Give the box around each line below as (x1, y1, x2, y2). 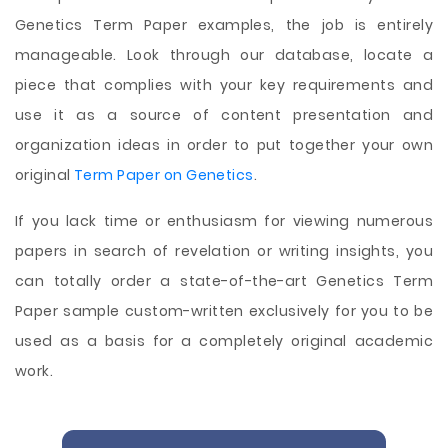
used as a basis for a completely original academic (15, 331, 433, 351)
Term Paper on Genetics (73, 165, 254, 185)
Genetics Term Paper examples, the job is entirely (15, 15, 433, 35)
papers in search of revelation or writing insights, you (15, 241, 433, 261)
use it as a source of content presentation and (15, 105, 433, 125)
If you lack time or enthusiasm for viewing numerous (15, 211, 433, 231)
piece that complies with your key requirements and (15, 75, 433, 95)
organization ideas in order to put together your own (15, 135, 433, 155)
